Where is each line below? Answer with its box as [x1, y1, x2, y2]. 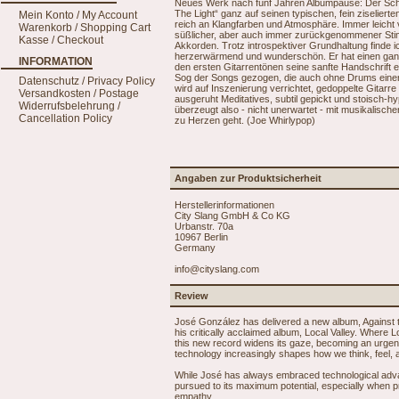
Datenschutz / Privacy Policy [19, 75, 155, 87]
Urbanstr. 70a [175, 220, 233, 232]
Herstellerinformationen [175, 199, 274, 210]
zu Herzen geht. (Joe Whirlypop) [175, 114, 315, 126]
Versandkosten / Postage [19, 87, 139, 100]
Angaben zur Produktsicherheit [175, 173, 322, 184]
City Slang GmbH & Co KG [175, 209, 290, 221]
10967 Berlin [175, 231, 228, 242]
